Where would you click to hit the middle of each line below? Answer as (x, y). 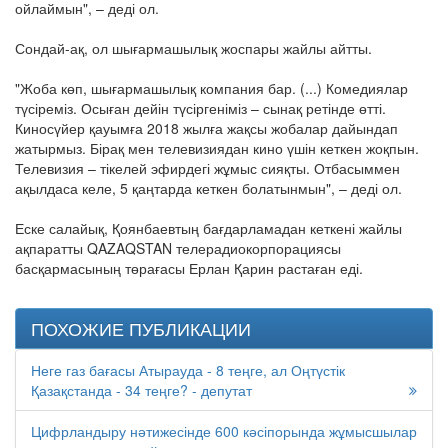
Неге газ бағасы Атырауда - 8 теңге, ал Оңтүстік (188, 370)
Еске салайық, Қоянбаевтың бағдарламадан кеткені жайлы (208, 228)
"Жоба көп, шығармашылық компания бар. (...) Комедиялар (211, 88)
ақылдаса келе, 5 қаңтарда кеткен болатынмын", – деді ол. (208, 188)
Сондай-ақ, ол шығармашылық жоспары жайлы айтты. (193, 48)
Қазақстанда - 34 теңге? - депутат (141, 390)
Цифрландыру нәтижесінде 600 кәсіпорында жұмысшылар (224, 431)
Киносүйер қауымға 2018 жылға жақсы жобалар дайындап (206, 128)
